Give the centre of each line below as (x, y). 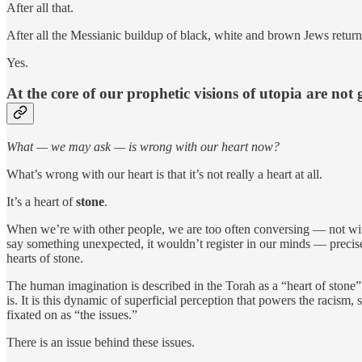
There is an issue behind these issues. (101, 343)
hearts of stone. (45, 259)
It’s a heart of (41, 202)
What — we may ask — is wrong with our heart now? (143, 147)
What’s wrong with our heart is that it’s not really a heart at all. (164, 175)
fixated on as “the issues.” (72, 315)
